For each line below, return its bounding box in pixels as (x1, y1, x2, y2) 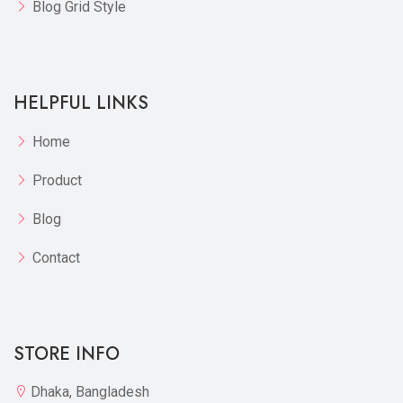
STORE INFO (13, 341, 120, 367)
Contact (32, 249, 80, 266)
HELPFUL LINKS (13, 90, 148, 116)
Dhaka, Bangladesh (31, 383, 149, 400)
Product (32, 172, 82, 189)
